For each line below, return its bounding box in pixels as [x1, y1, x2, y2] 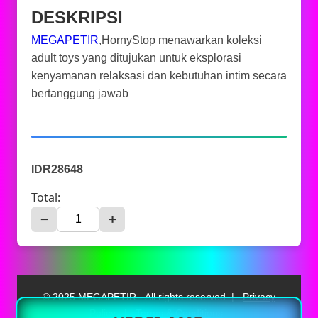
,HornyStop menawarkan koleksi [99, 34, 262, 46]
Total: [31, 190, 60, 205]
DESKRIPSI [31, 8, 123, 27]
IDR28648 [31, 163, 83, 175]
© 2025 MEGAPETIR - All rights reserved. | [43, 291, 237, 302]
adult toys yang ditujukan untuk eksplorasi [31, 52, 241, 64]
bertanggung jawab [31, 87, 128, 99]
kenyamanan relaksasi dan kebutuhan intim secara [31, 70, 287, 82]
